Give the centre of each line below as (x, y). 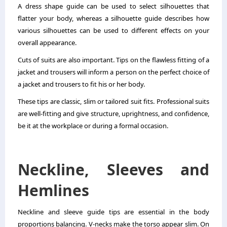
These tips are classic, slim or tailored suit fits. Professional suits (113, 101)
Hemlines (53, 190)
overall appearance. (47, 42)
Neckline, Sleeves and (113, 169)
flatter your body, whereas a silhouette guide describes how (113, 18)
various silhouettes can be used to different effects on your (113, 30)
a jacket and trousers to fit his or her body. (82, 84)
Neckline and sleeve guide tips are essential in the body (113, 212)
